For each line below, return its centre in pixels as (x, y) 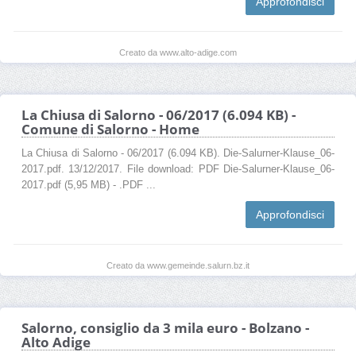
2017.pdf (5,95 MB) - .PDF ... (89, 185)
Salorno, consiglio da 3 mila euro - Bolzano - (165, 327)
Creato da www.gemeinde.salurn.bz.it (178, 265)
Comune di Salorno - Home (110, 129)
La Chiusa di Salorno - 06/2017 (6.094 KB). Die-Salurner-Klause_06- (178, 153)
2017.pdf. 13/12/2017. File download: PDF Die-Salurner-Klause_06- (178, 169)
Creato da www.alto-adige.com (178, 52)
